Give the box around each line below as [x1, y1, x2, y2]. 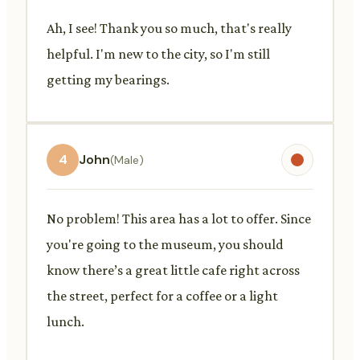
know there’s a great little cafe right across [47, 261, 300, 278]
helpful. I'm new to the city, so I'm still [47, 45, 270, 62]
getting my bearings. [47, 71, 170, 88]
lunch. [47, 313, 84, 329]
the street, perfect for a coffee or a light [47, 287, 278, 304]
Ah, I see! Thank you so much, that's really [47, 19, 292, 36]
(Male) [110, 152, 144, 167]
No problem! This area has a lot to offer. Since [47, 210, 311, 227]
